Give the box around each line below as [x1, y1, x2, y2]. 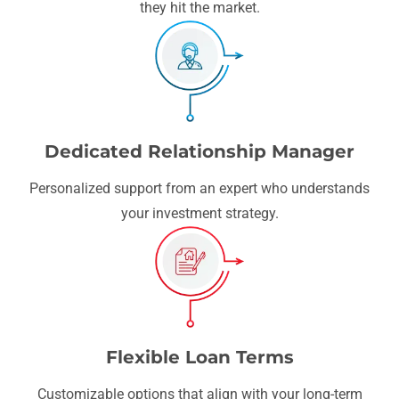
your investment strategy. [120, 204, 279, 222]
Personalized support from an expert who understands [29, 179, 370, 197]
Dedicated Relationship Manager [45, 140, 354, 162]
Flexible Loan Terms [105, 346, 294, 369]
